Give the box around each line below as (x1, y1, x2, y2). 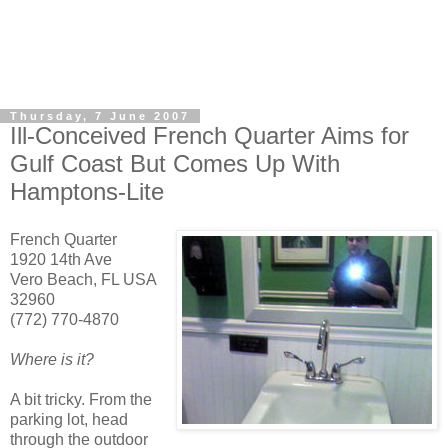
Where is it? (10, 350, 94, 368)
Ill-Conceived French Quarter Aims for (10, 122, 409, 149)
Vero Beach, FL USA (10, 270, 156, 288)
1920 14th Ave (10, 250, 112, 268)
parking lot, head (10, 410, 128, 428)
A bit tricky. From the (10, 390, 152, 408)
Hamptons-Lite (10, 178, 164, 205)
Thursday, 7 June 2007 (10, 110, 190, 122)
